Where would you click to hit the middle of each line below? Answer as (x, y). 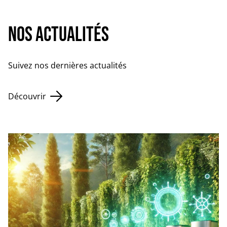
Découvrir (27, 96)
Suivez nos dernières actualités (67, 65)
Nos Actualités (59, 35)
